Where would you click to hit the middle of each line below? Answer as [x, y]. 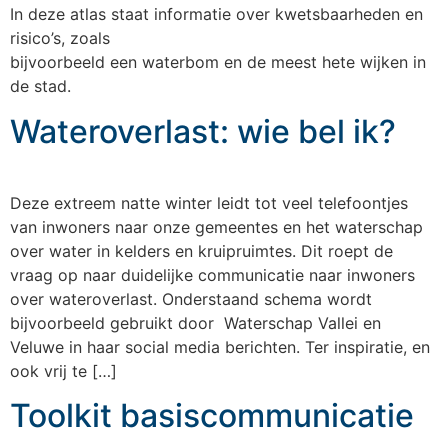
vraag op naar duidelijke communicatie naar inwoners [212, 274]
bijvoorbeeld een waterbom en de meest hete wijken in [218, 62]
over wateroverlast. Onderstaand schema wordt [191, 298]
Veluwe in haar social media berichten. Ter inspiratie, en [220, 346]
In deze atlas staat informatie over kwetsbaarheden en [216, 14]
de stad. [40, 86]
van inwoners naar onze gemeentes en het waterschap [216, 226]
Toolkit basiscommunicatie [212, 416]
